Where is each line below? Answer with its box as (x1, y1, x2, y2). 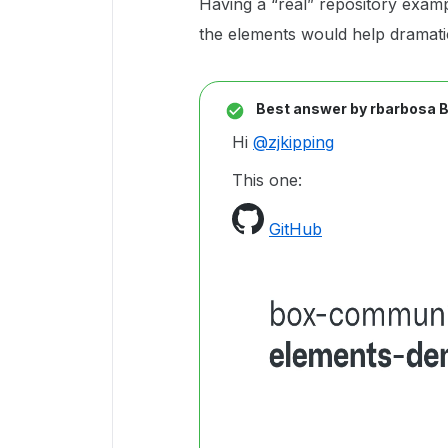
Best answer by (256, 100, 367, 117)
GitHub (269, 219, 322, 239)
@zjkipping (253, 132, 334, 152)
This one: (232, 170, 302, 190)
